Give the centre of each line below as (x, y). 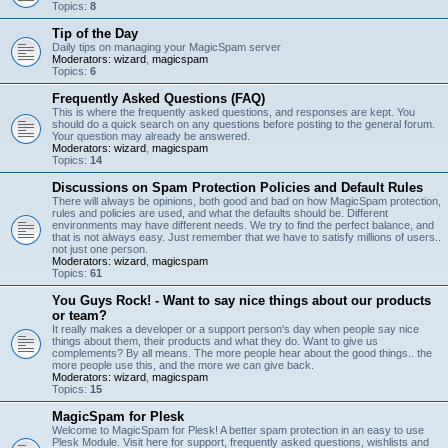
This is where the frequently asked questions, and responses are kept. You (233, 112)
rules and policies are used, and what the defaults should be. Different (220, 213)
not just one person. (100, 249)
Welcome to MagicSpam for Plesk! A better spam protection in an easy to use (238, 430)
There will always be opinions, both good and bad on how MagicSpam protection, (246, 201)
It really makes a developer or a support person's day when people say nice (235, 329)
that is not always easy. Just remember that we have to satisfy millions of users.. (246, 237)
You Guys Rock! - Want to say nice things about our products (241, 300)
